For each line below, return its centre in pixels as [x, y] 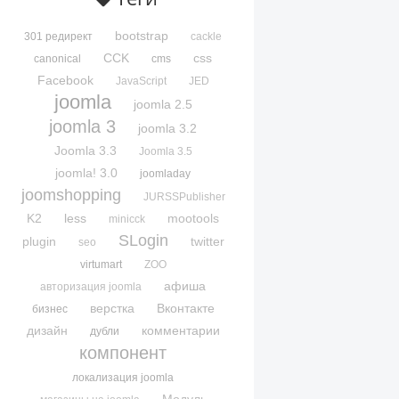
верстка [112, 309]
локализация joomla [123, 378]
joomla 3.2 [168, 129]
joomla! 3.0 [87, 173]
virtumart [101, 265]
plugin [39, 242]
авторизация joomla [91, 287]
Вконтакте [185, 309]
